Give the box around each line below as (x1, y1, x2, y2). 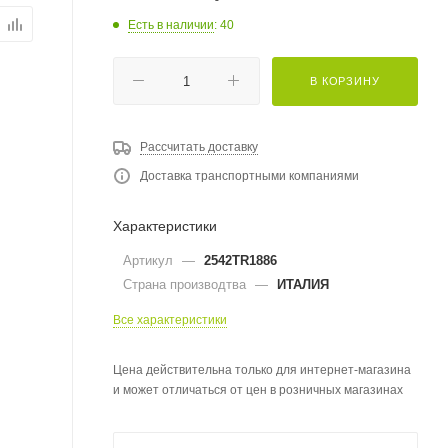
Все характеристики (113, 312, 227, 327)
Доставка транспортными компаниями (140, 168, 359, 183)
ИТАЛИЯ (277, 276, 329, 292)
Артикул (123, 252, 177, 268)
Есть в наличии (128, 17, 214, 32)
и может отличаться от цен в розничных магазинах (113, 382, 403, 397)
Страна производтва (123, 276, 250, 292)
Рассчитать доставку (140, 139, 258, 154)
